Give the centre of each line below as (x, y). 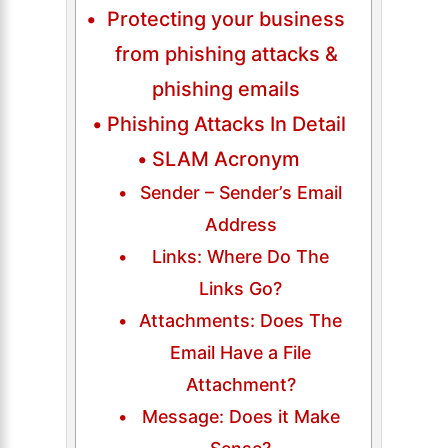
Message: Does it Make (240, 416)
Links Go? (241, 288)
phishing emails (226, 88)
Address (240, 224)
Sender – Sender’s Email (240, 192)
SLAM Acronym (226, 158)
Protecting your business (226, 18)
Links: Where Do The (241, 256)
